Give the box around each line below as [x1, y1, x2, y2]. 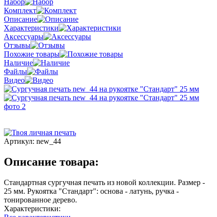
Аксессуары [4, 32, 44, 41]
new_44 [36, 137, 61, 145]
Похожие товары [4, 49, 60, 58]
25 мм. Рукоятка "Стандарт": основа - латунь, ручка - [4, 186, 179, 195]
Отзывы [4, 41, 31, 49]
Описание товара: [4, 155, 99, 168]
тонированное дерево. [4, 195, 77, 204]
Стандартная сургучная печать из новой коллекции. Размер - [4, 178, 205, 186]
